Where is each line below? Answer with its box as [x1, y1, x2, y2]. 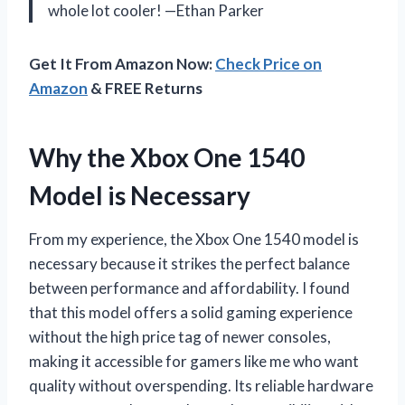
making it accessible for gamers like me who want [29, 352, 359, 372]
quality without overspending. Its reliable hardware [29, 376, 373, 396]
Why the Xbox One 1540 [29, 142, 305, 174]
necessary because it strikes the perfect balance [29, 254, 350, 274]
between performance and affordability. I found [29, 278, 350, 298]
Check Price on [215, 54, 322, 74]
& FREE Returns [88, 79, 202, 99]
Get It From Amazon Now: [29, 54, 215, 74]
